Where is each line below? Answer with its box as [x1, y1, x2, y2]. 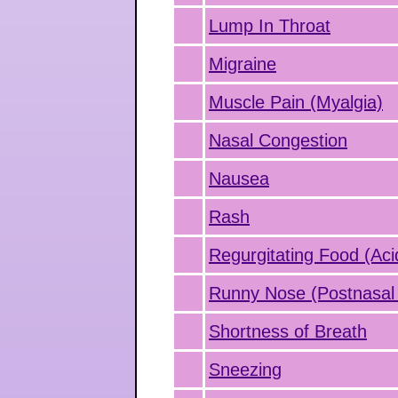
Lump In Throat [209, 16, 330, 36]
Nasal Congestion [209, 131, 347, 150]
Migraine [209, 54, 276, 74]
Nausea [209, 169, 269, 188]
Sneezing [209, 360, 282, 379]
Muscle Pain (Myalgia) [209, 92, 383, 112]
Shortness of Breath [209, 322, 367, 341]
